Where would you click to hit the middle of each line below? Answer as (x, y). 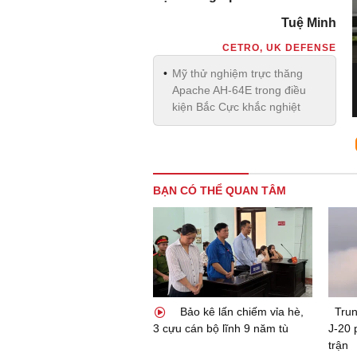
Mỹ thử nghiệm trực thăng (237, 73)
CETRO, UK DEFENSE (279, 48)
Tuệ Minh (309, 23)
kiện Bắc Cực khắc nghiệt (236, 107)
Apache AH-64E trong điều (239, 90)
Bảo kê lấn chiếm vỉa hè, (240, 311)
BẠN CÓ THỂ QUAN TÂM (220, 190)
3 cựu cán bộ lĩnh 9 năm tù (221, 328)
